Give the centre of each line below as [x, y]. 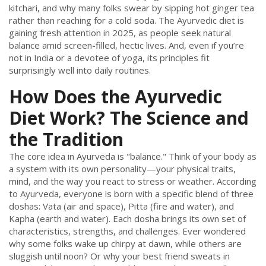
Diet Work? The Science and [129, 118]
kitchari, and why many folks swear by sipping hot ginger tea [132, 8]
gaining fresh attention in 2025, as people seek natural [120, 33]
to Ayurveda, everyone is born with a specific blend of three [131, 194]
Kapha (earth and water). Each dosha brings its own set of [127, 219]
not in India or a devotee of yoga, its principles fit [109, 58]
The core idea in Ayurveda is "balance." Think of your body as [133, 156]
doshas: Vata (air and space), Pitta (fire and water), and [121, 206]
